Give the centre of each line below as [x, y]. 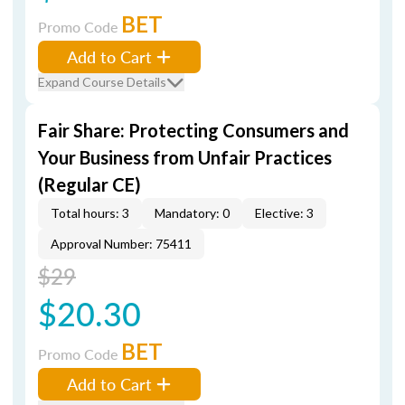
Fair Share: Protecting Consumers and [193, 130]
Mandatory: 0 [192, 213]
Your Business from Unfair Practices [185, 157]
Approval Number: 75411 [121, 244]
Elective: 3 [284, 213]
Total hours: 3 [90, 213]
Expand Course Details [102, 82]
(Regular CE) [89, 184]
